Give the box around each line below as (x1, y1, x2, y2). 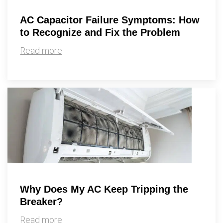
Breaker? (20, 196, 63, 208)
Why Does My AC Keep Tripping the (20, 184, 188, 195)
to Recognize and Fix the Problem (20, 27, 180, 38)
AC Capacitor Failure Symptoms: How (20, 14, 200, 26)
